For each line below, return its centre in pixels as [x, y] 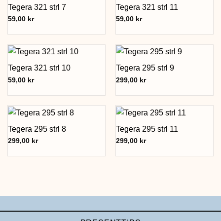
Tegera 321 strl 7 [37, 7]
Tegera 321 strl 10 [39, 68]
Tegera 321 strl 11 [147, 7]
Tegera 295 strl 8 [37, 129]
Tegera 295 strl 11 [147, 129]
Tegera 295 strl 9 [145, 68]
